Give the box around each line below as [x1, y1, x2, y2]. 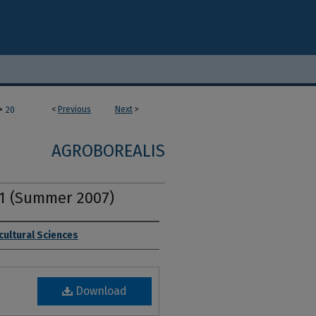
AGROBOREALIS [51, 141, 165, 161]
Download [73, 284, 127, 298]
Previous [58, 104, 91, 114]
